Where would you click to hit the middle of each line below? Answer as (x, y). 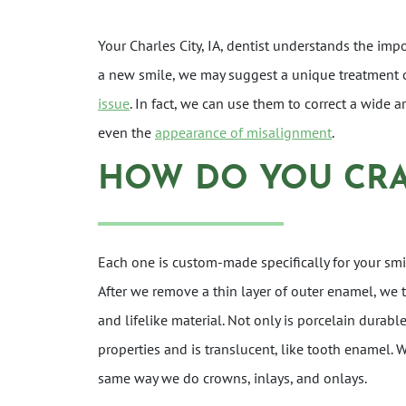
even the (126, 132)
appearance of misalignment (243, 132)
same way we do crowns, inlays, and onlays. (232, 378)
